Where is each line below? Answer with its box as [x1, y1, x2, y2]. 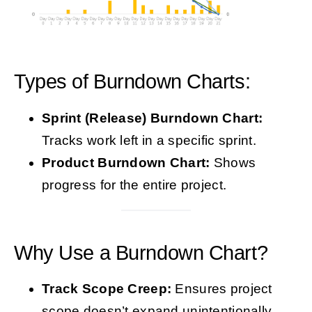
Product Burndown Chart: [41, 155, 210, 170]
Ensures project [171, 281, 272, 296]
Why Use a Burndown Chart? [13, 241, 268, 264]
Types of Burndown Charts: [13, 70, 251, 93]
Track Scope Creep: [41, 281, 172, 296]
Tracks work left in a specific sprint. [41, 132, 256, 148]
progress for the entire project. [41, 177, 227, 192]
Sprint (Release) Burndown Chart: [41, 110, 263, 125]
